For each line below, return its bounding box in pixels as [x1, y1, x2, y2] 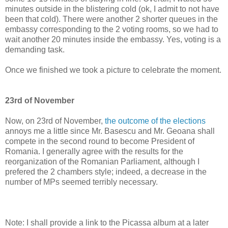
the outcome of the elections [105, 116, 206, 125]
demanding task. [5, 45, 65, 54]
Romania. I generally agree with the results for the [5, 147, 183, 156]
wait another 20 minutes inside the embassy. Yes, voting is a [5, 35, 221, 44]
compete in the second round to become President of [5, 136, 194, 146]
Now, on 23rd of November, [5, 116, 105, 125]
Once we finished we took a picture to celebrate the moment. [5, 65, 221, 74]
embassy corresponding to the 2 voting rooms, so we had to [5, 24, 218, 34]
